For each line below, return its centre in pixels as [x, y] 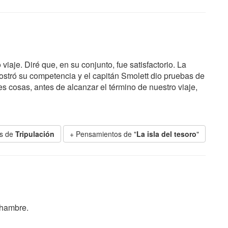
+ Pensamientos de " [103, 134]
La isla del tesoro [166, 134]
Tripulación [35, 134]
